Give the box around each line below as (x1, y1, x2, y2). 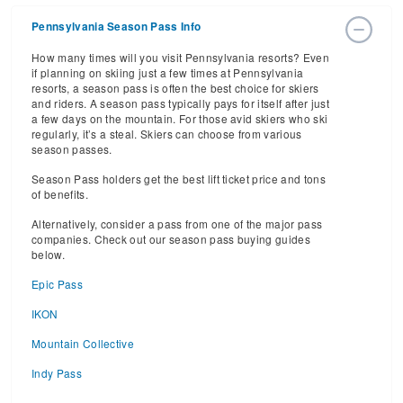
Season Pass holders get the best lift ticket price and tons (31, 171, 326, 186)
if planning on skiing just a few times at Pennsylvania (31, 65, 304, 80)
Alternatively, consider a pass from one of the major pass (31, 216, 323, 231)
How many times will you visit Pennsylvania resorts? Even (31, 49, 329, 65)
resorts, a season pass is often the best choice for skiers (31, 80, 319, 95)
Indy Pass (31, 365, 82, 381)
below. (31, 246, 65, 262)
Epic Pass (31, 276, 83, 291)
